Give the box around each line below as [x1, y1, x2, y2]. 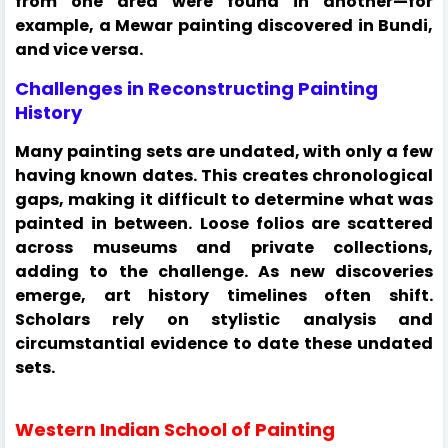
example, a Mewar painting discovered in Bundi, [15, 13, 433, 37]
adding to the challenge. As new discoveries [15, 259, 433, 283]
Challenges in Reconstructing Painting [15, 75, 378, 101]
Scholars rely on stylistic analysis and [15, 307, 433, 331]
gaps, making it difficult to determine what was [15, 187, 433, 211]
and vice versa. [15, 37, 143, 61]
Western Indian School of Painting [15, 416, 335, 442]
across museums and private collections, [15, 235, 433, 259]
